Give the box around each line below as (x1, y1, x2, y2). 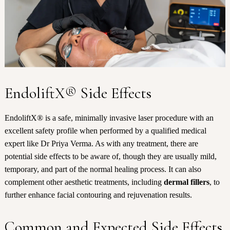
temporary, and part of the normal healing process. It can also (4, 165, 201, 174)
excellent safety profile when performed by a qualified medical (4, 126, 206, 136)
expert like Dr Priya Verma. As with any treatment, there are (4, 139, 198, 148)
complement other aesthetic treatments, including (4, 178, 164, 187)
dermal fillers (163, 178, 209, 187)
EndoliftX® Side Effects (4, 84, 151, 103)
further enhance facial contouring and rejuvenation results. (4, 190, 192, 200)
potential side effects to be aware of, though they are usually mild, (4, 152, 217, 161)
